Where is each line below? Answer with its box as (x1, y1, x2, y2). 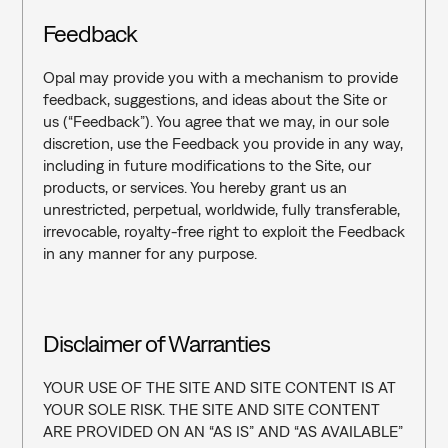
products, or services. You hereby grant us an (42, 178, 347, 196)
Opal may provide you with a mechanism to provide (42, 68, 398, 86)
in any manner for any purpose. (42, 244, 257, 262)
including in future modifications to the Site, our (42, 156, 371, 174)
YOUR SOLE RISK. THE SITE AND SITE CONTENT (42, 400, 380, 418)
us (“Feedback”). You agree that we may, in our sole (42, 112, 389, 130)
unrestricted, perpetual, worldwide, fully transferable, (42, 200, 400, 218)
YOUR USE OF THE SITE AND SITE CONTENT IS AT (42, 378, 396, 396)
